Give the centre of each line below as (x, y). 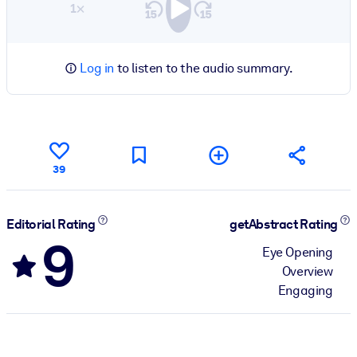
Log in (97, 68)
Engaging (305, 290)
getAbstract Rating (285, 225)
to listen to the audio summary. (204, 68)
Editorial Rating (52, 225)
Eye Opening (298, 252)
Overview (307, 271)
